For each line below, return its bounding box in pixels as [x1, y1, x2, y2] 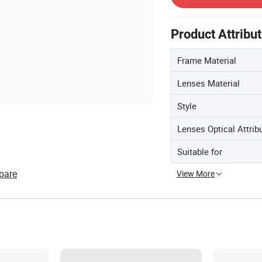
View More [177, 168, 215, 179]
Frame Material [177, 54, 236, 66]
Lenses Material [177, 77, 240, 89]
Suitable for [177, 146, 222, 157]
